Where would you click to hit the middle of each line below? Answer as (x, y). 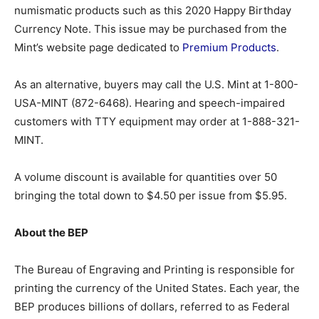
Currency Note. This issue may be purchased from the (151, 28)
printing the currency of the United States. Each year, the (157, 288)
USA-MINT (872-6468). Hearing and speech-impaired (150, 103)
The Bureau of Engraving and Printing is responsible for (155, 269)
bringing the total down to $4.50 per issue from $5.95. (151, 195)
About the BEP (51, 232)
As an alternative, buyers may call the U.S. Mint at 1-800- (156, 84)
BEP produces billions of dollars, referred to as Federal (152, 306)
